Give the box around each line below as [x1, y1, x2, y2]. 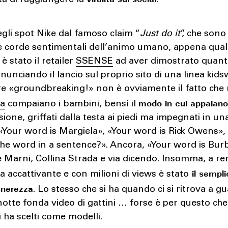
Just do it [140, 29, 181, 39]
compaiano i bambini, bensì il [5, 99, 139, 109]
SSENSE [76, 56, 113, 66]
